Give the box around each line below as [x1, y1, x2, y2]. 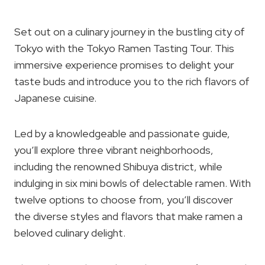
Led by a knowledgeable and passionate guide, [14, 127, 230, 140]
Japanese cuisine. [14, 91, 96, 105]
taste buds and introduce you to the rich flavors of [14, 75, 250, 88]
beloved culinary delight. [14, 226, 125, 240]
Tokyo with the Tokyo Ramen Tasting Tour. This [14, 41, 234, 55]
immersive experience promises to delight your [14, 58, 234, 72]
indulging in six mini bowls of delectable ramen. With [14, 176, 251, 190]
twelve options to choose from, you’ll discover [14, 193, 233, 206]
